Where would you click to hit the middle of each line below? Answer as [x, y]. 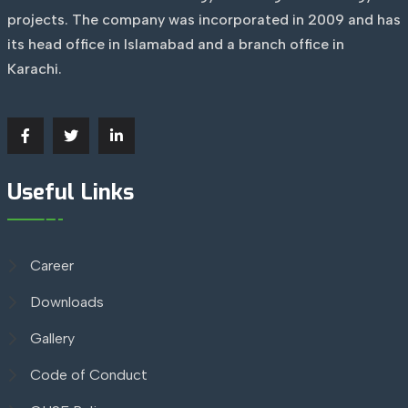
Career [51, 265]
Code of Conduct [88, 374]
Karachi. [34, 68]
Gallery [52, 338]
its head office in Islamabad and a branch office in [175, 44]
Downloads [66, 301]
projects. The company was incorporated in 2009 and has [204, 19]
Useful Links [70, 192]
